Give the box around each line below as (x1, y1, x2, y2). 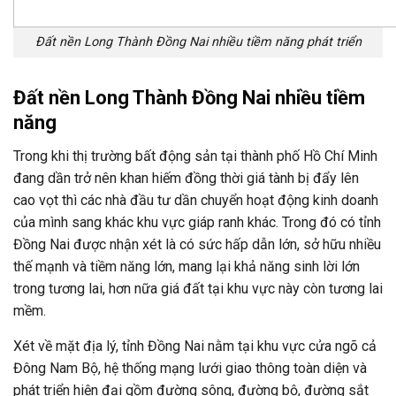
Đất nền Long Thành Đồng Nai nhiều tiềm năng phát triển (34, 34, 362, 50)
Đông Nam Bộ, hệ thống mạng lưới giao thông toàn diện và (13, 360, 367, 377)
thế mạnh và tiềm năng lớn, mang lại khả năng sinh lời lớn (13, 258, 360, 275)
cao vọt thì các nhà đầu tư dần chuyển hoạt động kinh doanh (13, 192, 378, 209)
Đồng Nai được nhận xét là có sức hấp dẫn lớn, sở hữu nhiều (13, 236, 381, 253)
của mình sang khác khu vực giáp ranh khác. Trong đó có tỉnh (13, 214, 381, 231)
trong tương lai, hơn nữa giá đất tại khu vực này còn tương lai (13, 280, 383, 297)
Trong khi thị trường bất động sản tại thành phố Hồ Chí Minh (13, 148, 377, 164)
